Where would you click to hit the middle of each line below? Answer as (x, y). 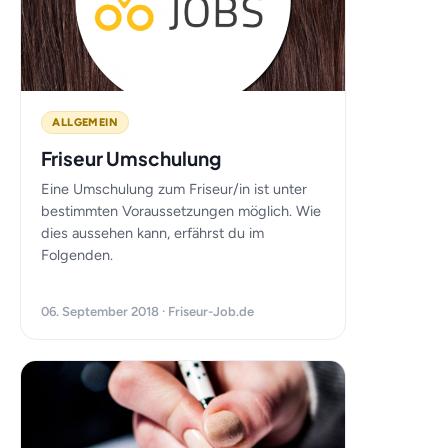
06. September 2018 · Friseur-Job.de (148, 311)
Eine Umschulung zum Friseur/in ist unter (174, 189)
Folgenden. (77, 255)
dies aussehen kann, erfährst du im (153, 233)
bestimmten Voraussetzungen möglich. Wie (181, 211)
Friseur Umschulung (131, 158)
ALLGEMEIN (85, 122)
